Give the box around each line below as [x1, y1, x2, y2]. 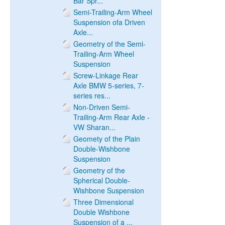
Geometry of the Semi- [73, 39, 146, 49]
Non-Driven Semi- [73, 102, 130, 112]
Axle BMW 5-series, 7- [73, 80, 144, 90]
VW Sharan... [73, 122, 116, 132]
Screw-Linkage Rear [73, 70, 138, 80]
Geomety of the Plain [73, 134, 140, 144]
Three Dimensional [73, 197, 134, 207]
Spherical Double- [73, 175, 130, 185]
